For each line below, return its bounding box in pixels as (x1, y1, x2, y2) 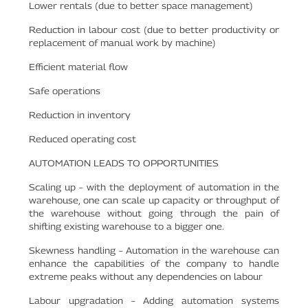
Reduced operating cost (29, 133, 137, 144)
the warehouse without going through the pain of (29, 207, 279, 219)
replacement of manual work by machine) (29, 36, 217, 48)
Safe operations (29, 85, 101, 96)
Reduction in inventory (29, 109, 131, 120)
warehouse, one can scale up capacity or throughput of (29, 194, 279, 206)
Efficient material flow (29, 60, 129, 72)
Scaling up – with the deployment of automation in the (29, 181, 279, 192)
